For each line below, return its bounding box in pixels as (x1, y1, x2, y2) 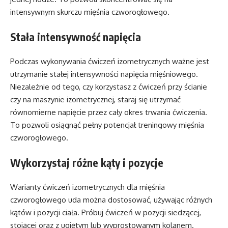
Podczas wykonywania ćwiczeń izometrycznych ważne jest (10, 56, 209, 67)
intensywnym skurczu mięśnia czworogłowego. (10, 7, 169, 17)
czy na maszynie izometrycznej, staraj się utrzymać (10, 95, 181, 105)
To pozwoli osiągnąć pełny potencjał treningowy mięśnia (10, 120, 204, 130)
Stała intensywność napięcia (10, 30, 141, 44)
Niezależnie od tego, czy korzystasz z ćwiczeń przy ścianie (10, 82, 207, 92)
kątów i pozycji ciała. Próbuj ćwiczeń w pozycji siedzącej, (10, 208, 201, 218)
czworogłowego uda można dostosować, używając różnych (10, 195, 212, 205)
